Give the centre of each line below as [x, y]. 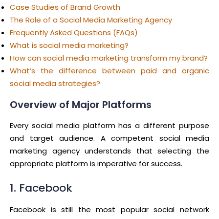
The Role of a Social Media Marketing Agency [91, 20]
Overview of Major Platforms [81, 104]
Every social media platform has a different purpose [109, 125]
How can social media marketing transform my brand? [109, 58]
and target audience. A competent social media [109, 138]
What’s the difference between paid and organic [109, 70]
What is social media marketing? [69, 45]
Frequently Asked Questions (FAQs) [74, 32]
